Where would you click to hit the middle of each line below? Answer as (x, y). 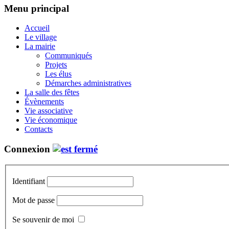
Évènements (44, 102)
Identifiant (29, 181)
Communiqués (68, 56)
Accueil (37, 28)
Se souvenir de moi (43, 220)
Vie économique (51, 120)
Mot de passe (33, 200)
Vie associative (49, 111)
